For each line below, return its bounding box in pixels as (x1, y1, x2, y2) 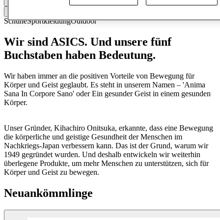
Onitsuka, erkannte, (85, 124, 149, 133)
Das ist (115, 141, 137, 150)
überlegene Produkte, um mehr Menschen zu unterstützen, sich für (4, 159, 209, 168)
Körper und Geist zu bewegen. (4, 168, 99, 177)
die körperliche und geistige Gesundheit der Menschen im (4, 133, 182, 141)
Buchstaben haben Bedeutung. (4, 49, 156, 62)
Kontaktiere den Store (8, 8, 70, 16)
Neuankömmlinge (4, 187, 93, 200)
